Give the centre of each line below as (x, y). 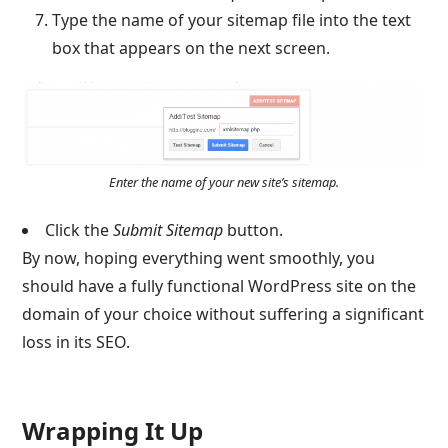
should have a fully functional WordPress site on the (219, 286)
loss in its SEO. (76, 342)
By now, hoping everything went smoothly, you (199, 258)
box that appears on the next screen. (191, 48)
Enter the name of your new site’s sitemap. (224, 182)
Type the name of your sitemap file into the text (232, 20)
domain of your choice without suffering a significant (223, 314)
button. (255, 230)
